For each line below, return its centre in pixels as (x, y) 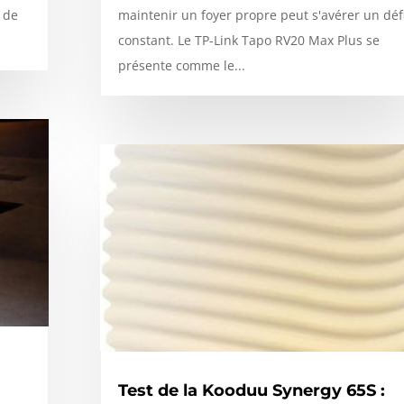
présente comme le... (181, 66)
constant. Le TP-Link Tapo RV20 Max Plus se (248, 41)
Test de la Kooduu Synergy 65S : (251, 390)
